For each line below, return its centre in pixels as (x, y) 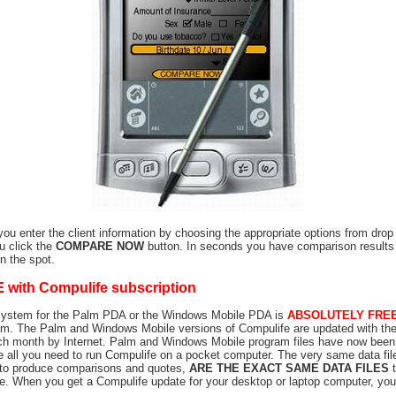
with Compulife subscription (100, 287)
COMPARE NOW (100, 247)
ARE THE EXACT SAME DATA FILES (289, 368)
